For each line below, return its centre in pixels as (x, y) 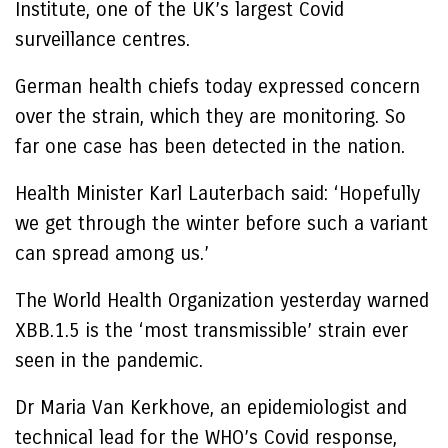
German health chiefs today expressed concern (217, 86)
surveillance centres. (102, 39)
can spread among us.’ (112, 253)
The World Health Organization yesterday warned (222, 300)
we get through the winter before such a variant (221, 223)
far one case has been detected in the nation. (210, 146)
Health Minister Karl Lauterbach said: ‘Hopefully (217, 193)
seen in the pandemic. (109, 360)
